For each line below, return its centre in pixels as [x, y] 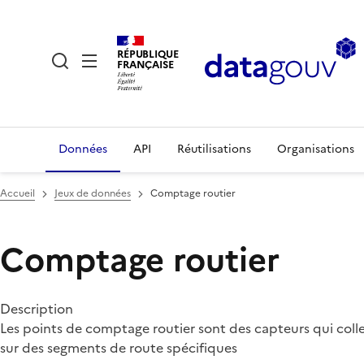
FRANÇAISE [145, 64]
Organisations [316, 149]
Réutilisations [214, 149]
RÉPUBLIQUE [148, 54]
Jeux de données [93, 193]
